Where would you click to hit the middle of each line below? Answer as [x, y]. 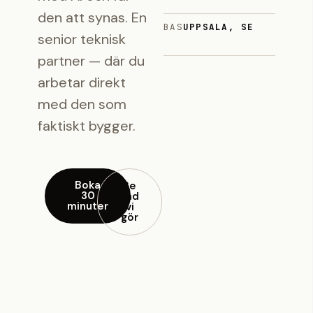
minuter [88, 206]
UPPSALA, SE [218, 27]
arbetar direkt [82, 82]
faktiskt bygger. [87, 126]
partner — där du [91, 61]
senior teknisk [82, 39]
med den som [82, 104]
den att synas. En [92, 17]
